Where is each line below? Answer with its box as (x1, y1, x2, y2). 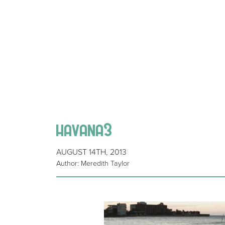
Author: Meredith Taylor (56, 159, 130, 168)
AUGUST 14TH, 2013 (56, 147, 127, 158)
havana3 (56, 121, 113, 139)
